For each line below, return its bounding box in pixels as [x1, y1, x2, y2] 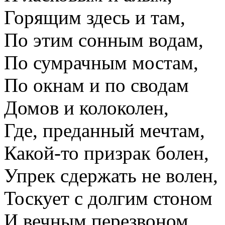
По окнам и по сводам [4, 74, 189, 96]
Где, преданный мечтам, [4, 119, 205, 141]
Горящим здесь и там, [4, 6, 185, 28]
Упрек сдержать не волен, [4, 164, 218, 186]
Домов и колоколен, [4, 96, 169, 119]
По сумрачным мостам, [4, 51, 198, 73]
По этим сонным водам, [4, 29, 203, 51]
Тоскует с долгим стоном [4, 187, 212, 209]
